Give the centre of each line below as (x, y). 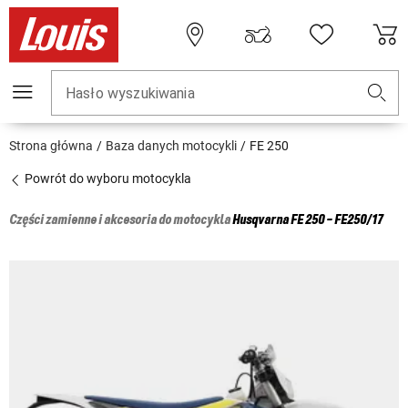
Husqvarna (260, 221)
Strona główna (51, 146)
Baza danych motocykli (171, 146)
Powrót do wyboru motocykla (107, 179)
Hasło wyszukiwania (130, 94)
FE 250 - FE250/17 (337, 221)
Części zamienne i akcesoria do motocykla (121, 221)
